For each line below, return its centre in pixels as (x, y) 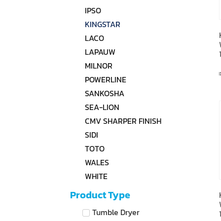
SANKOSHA (105, 93)
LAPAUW (100, 52)
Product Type (100, 195)
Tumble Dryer (116, 212)
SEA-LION (102, 107)
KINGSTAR (103, 24)
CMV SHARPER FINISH (123, 121)
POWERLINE (106, 79)
